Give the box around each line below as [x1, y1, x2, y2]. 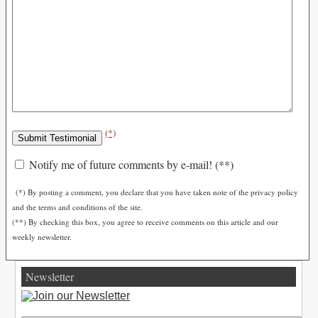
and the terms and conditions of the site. [12, 201, 143, 212]
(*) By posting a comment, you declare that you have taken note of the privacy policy [16, 186, 298, 197]
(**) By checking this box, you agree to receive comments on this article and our [12, 216, 278, 227]
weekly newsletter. [12, 231, 72, 242]
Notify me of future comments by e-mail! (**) [26, 156, 234, 172]
